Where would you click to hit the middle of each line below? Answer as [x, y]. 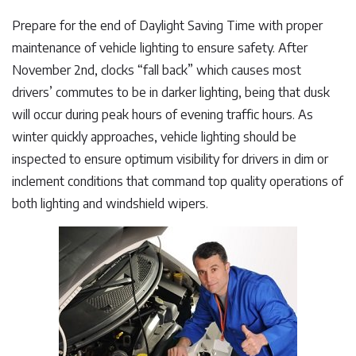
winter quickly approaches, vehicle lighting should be [154, 137]
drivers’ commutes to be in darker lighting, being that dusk [171, 92]
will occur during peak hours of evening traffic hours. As [163, 114]
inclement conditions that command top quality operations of [178, 181]
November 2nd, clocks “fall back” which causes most [157, 70]
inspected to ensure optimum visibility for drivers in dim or [170, 159]
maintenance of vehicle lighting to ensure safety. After [160, 48]
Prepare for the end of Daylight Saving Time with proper [167, 25]
